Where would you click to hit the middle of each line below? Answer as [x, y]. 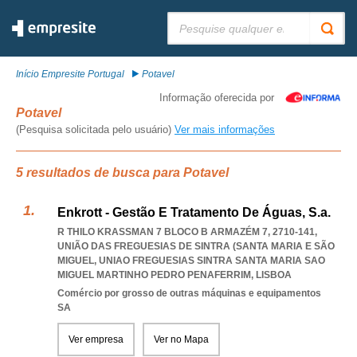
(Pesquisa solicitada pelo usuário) [95, 129]
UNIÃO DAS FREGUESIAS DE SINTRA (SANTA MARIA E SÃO [196, 246]
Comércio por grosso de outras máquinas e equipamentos [189, 293]
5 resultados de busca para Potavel [122, 173]
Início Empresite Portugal [70, 74]
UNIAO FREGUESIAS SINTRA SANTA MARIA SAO [212, 261]
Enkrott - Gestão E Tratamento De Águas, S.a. [194, 212]
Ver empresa [96, 339]
